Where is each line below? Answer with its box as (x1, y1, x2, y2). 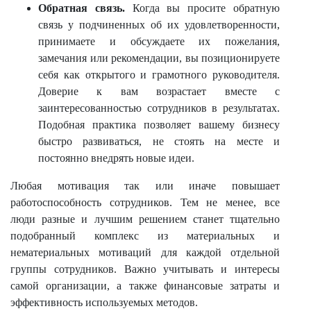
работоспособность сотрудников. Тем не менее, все (10, 196, 280, 208)
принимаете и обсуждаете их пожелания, (38, 35, 280, 47)
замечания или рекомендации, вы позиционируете (38, 52, 280, 64)
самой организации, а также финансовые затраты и (10, 280, 280, 292)
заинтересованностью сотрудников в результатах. (38, 102, 280, 114)
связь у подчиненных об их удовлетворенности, (38, 19, 280, 31)
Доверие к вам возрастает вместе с (38, 85, 280, 97)
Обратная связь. (38, 2, 125, 14)
